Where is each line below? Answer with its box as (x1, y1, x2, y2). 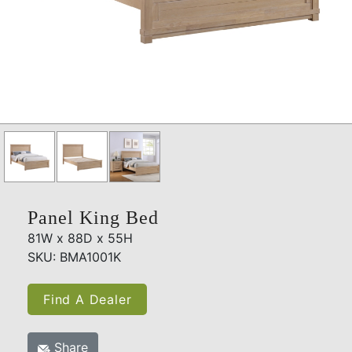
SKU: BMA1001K (27, 249, 121, 266)
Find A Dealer (43, 291, 132, 308)
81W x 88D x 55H (27, 230, 133, 247)
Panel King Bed (27, 207, 159, 229)
